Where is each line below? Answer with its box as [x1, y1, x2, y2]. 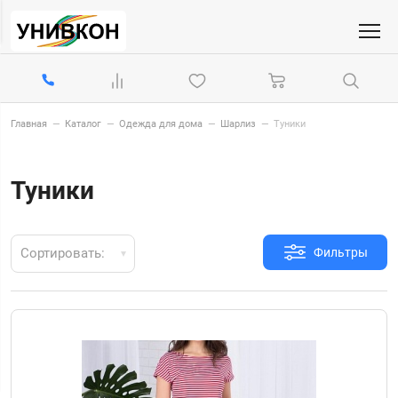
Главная [11, 118, 47, 131]
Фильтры [313, 245, 368, 260]
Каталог [65, 118, 101, 131]
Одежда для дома [119, 118, 203, 131]
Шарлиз [220, 118, 256, 131]
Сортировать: [20, 245, 105, 262]
